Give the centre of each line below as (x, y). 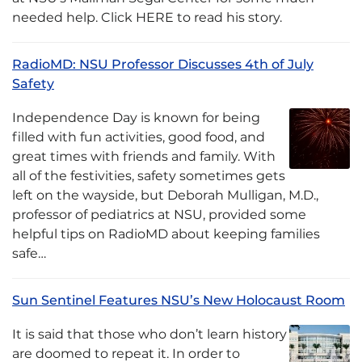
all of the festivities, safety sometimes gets (149, 176)
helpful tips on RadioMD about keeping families (166, 234)
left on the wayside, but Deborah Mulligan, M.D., (165, 195)
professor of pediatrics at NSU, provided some (159, 215)
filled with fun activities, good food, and (139, 137)
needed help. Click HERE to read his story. (147, 17)
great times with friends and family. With (144, 156)
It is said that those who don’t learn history (149, 334)
